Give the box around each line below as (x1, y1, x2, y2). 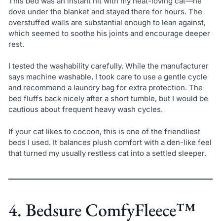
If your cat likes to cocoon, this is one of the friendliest (8, 126, 200, 136)
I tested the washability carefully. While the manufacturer (8, 61, 209, 71)
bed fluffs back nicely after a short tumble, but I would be (8, 94, 208, 104)
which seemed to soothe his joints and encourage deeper (8, 28, 210, 38)
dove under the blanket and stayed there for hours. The (8, 6, 202, 16)
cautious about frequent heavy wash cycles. (8, 105, 163, 114)
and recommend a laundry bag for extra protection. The (8, 83, 203, 93)
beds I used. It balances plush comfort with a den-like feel (8, 137, 212, 147)
